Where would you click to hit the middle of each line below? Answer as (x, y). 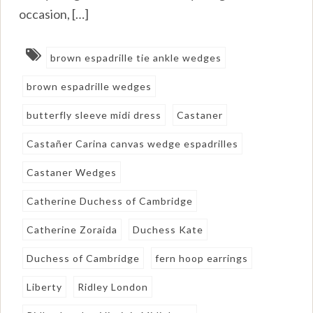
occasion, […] (54, 14)
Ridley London (113, 286)
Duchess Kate (168, 229)
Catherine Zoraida (72, 229)
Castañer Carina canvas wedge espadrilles (133, 143)
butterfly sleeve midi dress (94, 115)
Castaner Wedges (72, 172)
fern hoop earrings (202, 258)
